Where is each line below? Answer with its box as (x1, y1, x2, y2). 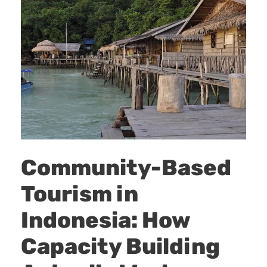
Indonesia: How (21, 207, 190, 233)
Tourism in (21, 181, 138, 207)
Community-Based (21, 154, 231, 181)
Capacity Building (21, 233, 220, 259)
